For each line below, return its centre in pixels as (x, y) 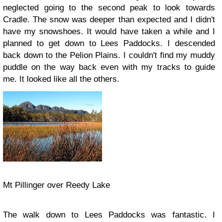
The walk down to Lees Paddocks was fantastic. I (109, 215)
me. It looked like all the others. (62, 79)
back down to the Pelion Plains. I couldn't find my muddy (109, 55)
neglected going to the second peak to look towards (109, 8)
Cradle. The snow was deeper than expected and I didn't (109, 20)
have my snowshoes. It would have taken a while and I (109, 31)
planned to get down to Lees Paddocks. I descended (109, 43)
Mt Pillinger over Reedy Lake (56, 185)
